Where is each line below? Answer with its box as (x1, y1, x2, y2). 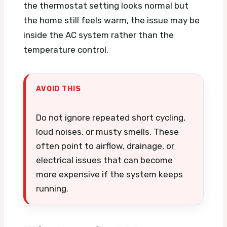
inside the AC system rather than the (23, 30, 174, 41)
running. (36, 183, 68, 194)
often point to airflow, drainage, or (36, 141, 174, 152)
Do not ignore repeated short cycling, (36, 112, 185, 123)
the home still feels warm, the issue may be (23, 15, 200, 26)
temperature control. (23, 45, 108, 55)
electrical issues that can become (36, 155, 173, 166)
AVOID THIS (36, 85, 81, 93)
